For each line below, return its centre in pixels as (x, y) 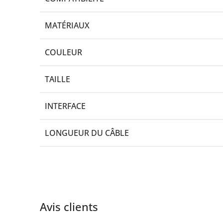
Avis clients (69, 206)
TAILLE (57, 79)
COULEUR (63, 52)
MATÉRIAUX (67, 25)
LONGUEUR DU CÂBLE (87, 133)
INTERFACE (65, 106)
